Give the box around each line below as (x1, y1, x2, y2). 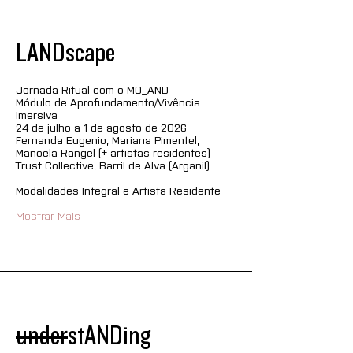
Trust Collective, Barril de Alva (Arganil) (16, 158, 210, 172)
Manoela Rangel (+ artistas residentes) (16, 145, 210, 159)
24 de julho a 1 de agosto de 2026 (16, 120, 187, 134)
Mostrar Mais (16, 208, 80, 222)
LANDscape (16, 38, 115, 68)
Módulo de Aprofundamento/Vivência (16, 95, 203, 109)
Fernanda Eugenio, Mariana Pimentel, (16, 132, 203, 147)
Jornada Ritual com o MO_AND (16, 82, 169, 96)
